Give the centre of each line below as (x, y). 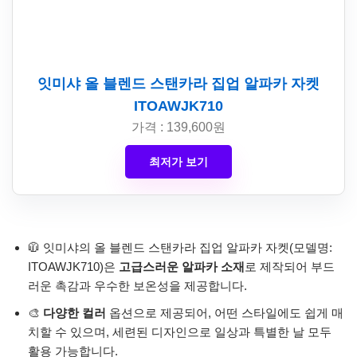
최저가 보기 (178, 162)
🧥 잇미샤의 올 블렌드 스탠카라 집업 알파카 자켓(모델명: (180, 248)
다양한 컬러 (75, 313)
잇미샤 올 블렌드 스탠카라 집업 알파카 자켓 (178, 84)
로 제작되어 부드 (290, 267)
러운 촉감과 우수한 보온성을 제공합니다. (137, 286)
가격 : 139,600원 (178, 127)
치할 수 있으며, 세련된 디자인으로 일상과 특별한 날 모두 (180, 332)
